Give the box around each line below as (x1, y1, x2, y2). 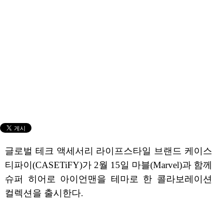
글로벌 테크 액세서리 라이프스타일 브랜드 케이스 (5, 145, 212, 156)
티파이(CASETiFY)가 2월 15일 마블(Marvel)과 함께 (5, 159, 212, 170)
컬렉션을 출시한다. (5, 187, 83, 198)
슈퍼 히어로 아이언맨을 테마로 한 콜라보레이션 (5, 173, 212, 184)
